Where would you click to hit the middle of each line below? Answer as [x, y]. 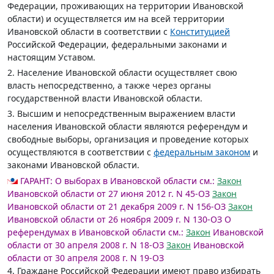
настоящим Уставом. [51, 57]
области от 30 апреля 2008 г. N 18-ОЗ [86, 245]
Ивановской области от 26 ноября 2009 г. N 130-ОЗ [115, 219]
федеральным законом [202, 152]
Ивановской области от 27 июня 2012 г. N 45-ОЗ [109, 194]
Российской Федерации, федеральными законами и [117, 44]
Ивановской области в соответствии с [89, 31]
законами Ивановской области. [73, 165]
